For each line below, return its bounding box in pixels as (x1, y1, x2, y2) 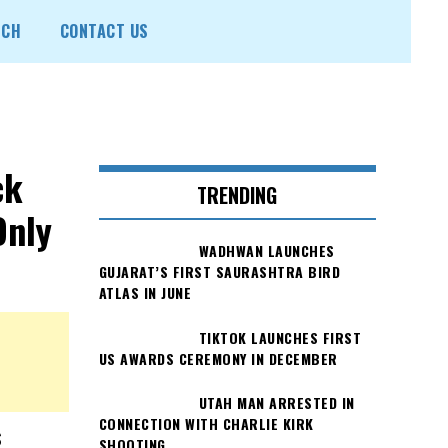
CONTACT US (59, 19, 149, 43)
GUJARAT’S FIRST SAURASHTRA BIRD (98, 261, 340, 283)
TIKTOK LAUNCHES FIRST (198, 326, 361, 348)
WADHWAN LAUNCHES (198, 240, 335, 262)
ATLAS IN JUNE (98, 282, 191, 304)
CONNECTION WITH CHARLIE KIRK (98, 412, 314, 434)
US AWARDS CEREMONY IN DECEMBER (98, 347, 338, 369)
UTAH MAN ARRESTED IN (198, 391, 355, 413)
